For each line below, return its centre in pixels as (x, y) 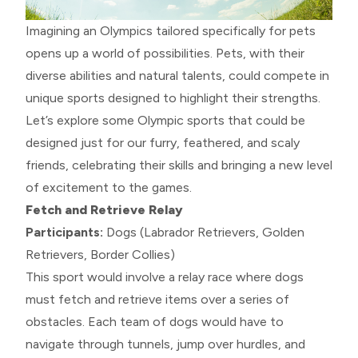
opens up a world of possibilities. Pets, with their (165, 53)
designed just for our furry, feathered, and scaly (163, 142)
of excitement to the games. (109, 187)
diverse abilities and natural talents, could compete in (177, 75)
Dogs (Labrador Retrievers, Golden (204, 232)
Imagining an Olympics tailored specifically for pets (171, 30)
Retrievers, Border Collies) (100, 254)
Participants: (64, 232)
